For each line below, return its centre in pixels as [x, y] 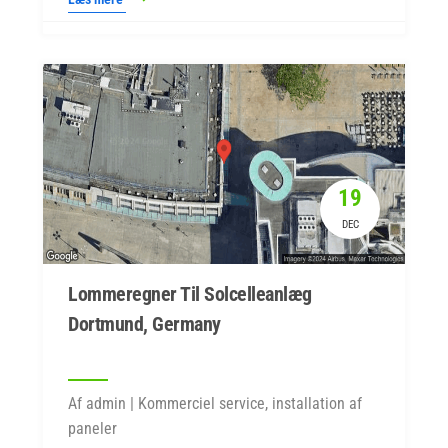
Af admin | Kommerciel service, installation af [215, 403]
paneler [92, 428]
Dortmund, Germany [144, 324]
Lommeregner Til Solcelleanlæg [190, 294]
